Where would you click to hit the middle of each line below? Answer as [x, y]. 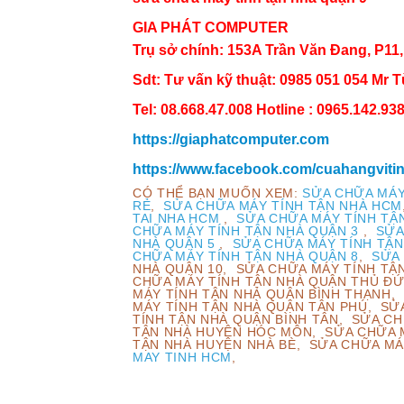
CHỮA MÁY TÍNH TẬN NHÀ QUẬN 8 [246, 256]
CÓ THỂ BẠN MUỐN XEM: [218, 193]
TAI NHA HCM [176, 218]
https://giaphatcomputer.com [231, 139]
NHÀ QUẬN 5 [174, 243]
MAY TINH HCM [183, 357]
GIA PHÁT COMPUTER [211, 27]
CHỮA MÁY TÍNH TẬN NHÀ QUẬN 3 [246, 231]
